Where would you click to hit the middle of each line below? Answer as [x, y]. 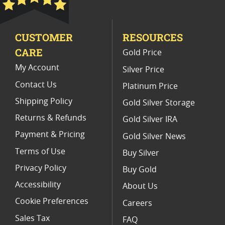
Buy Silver [141, 153]
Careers [137, 203]
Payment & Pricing [50, 135]
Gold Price [142, 53]
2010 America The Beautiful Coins [70, 16]
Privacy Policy [41, 168]
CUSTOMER [44, 37]
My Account [37, 68]
